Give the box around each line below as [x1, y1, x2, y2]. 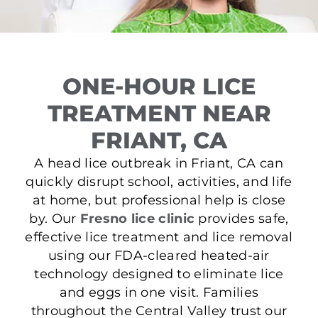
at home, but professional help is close [32, 192, 286, 208]
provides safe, [194, 211, 289, 226]
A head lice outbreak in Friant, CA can [34, 155, 284, 171]
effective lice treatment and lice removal [25, 229, 293, 245]
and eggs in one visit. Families [59, 285, 259, 300]
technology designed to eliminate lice [34, 266, 284, 282]
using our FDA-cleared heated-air [48, 248, 270, 263]
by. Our [29, 211, 80, 226]
